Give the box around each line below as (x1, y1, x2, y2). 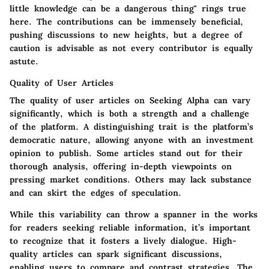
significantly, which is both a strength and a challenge (10, 107, 249, 119)
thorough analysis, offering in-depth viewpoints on (10, 160, 232, 172)
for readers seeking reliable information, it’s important (10, 222, 250, 233)
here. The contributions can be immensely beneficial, (10, 16, 243, 27)
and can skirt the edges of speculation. (10, 187, 181, 198)
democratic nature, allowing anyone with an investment (10, 134, 253, 145)
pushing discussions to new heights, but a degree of (10, 29, 242, 40)
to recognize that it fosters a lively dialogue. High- (10, 235, 237, 246)
